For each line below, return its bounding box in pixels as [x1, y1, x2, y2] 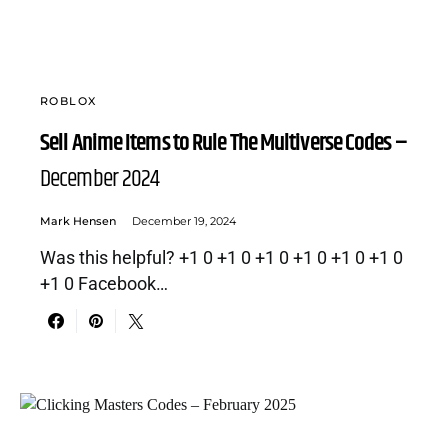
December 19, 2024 [132, 214, 236, 228]
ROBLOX [40, 94, 97, 108]
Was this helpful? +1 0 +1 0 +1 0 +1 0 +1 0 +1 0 [40, 248, 403, 268]
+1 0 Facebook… [40, 274, 168, 294]
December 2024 [40, 161, 160, 197]
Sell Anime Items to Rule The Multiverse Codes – [40, 125, 407, 161]
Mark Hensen [40, 214, 116, 228]
